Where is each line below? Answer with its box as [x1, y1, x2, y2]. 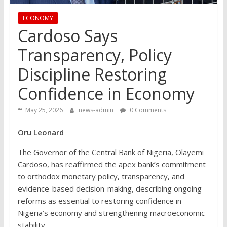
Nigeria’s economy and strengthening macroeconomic [17, 207, 205, 218]
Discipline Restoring [17, 63, 167, 85]
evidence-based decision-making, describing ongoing [17, 183, 202, 194]
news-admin [78, 105, 115, 115]
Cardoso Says [17, 24, 118, 47]
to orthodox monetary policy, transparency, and [17, 171, 184, 181]
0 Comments [128, 105, 166, 115]
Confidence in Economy [17, 82, 195, 104]
